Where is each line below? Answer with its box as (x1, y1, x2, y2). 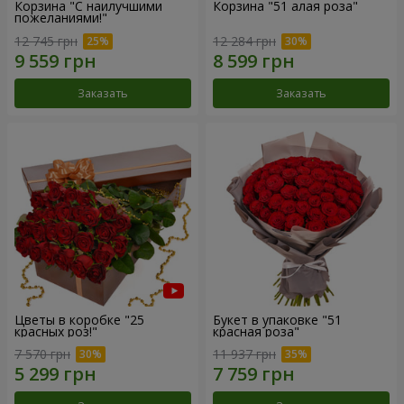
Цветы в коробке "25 (14, 310, 144, 328)
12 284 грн (213, 32, 276, 50)
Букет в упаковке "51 (213, 310, 342, 328)
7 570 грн (14, 345, 70, 363)
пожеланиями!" (14, 9, 107, 26)
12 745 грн (14, 32, 78, 50)
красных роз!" (14, 322, 97, 340)
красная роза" (213, 322, 299, 340)
